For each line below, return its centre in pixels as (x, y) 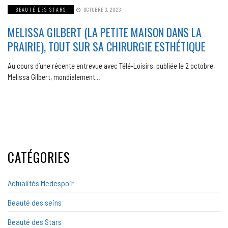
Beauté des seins (35, 202)
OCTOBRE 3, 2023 (103, 9)
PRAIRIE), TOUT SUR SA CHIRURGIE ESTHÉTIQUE (107, 46)
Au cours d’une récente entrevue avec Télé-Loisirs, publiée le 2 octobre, (111, 65)
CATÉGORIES (39, 157)
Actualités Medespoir (41, 183)
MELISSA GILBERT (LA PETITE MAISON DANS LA (105, 32)
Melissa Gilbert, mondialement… (54, 77)
